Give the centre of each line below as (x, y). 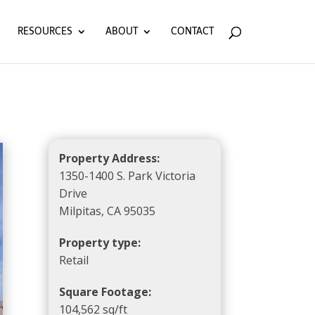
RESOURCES (45, 31)
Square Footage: (105, 292)
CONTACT (192, 31)
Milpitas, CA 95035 (107, 211)
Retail (73, 260)
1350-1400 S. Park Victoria (127, 176)
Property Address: (109, 158)
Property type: (99, 243)
